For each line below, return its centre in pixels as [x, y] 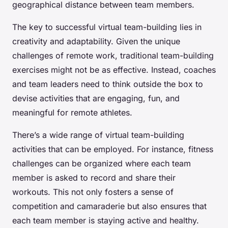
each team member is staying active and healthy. [106, 221]
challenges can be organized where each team [102, 164]
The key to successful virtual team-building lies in [107, 27]
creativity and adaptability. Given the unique [96, 41]
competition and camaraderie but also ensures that [109, 206]
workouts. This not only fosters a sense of [93, 192]
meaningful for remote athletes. [72, 113]
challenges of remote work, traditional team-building [113, 56]
